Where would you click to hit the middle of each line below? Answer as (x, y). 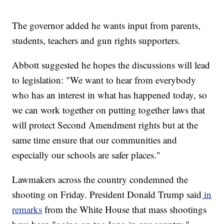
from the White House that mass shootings (124, 209)
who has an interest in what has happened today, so (110, 95)
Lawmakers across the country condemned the (100, 179)
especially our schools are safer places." (86, 155)
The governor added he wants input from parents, (106, 25)
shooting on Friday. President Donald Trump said (107, 194)
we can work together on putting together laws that (109, 110)
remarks (27, 209)
